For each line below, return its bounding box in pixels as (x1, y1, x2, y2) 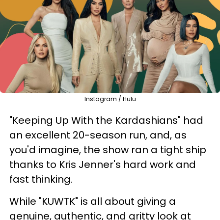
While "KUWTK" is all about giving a (9, 194, 176, 208)
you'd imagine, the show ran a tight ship (9, 142, 206, 157)
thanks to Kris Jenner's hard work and (9, 157, 196, 171)
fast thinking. (9, 172, 73, 186)
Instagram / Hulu (84, 94, 136, 103)
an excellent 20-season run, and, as (9, 128, 187, 142)
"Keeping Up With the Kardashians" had (9, 113, 203, 127)
